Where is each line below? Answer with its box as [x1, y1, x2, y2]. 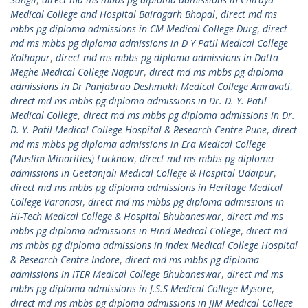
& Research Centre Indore [10, 253, 120, 266]
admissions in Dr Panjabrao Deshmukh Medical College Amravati [10, 80, 290, 93]
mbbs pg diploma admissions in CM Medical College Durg [10, 22, 257, 35]
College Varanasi [10, 195, 82, 208]
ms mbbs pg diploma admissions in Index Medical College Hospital [10, 239, 298, 252]
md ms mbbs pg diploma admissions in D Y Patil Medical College [10, 36, 288, 49]
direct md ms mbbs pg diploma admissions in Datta [56, 51, 278, 64]
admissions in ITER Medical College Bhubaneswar [10, 267, 221, 280]
